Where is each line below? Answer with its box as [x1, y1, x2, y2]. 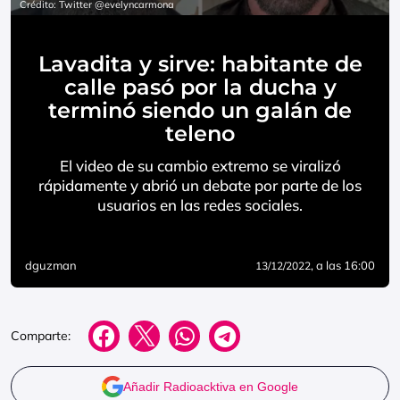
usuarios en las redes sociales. [97, 196, 303, 214]
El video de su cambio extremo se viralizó [59, 156, 341, 175]
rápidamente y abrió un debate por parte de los [38, 176, 362, 195]
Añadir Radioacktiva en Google [123, 379, 298, 394]
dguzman [25, 258, 77, 272]
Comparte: [11, 327, 71, 344]
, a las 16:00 [311, 258, 375, 272]
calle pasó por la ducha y [63, 74, 337, 100]
